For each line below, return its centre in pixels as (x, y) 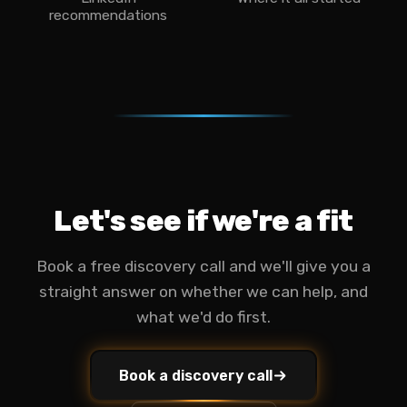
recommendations (108, 15)
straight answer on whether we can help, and (203, 292)
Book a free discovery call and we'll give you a (203, 266)
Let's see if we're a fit (203, 221)
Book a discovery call (196, 376)
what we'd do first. (203, 317)
